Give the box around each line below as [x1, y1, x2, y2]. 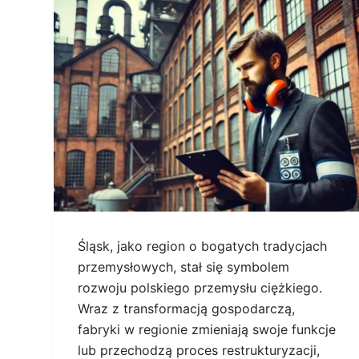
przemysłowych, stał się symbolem [78, 259, 290, 276]
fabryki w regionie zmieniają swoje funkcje [78, 321, 337, 338]
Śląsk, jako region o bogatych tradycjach [78, 238, 328, 255]
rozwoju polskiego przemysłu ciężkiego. [78, 280, 323, 296]
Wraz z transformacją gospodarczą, [78, 301, 296, 317]
